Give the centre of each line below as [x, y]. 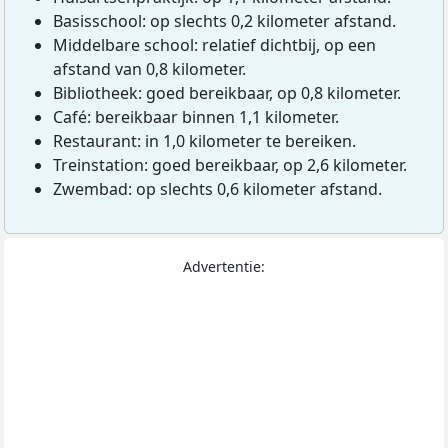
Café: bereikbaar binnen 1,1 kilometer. [196, 117]
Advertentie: [224, 267]
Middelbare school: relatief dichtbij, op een [214, 45]
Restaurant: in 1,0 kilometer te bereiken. [204, 141]
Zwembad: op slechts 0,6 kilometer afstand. [217, 189]
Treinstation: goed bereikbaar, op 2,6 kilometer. [230, 165]
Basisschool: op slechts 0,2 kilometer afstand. [224, 21]
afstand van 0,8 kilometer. [149, 69]
